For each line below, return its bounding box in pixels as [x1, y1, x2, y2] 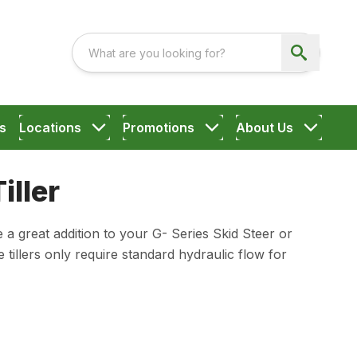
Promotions [122, 120, 194, 135]
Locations [18, 120, 81, 135]
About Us [235, 120, 293, 135]
